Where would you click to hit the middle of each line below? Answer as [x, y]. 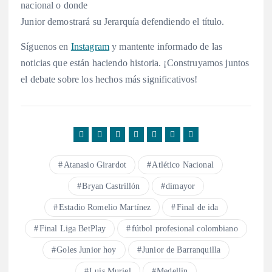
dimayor [181, 186]
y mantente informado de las [166, 46]
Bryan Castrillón [111, 186]
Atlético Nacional [183, 165]
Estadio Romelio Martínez [105, 207]
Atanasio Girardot [95, 165]
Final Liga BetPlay [73, 228]
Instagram [90, 46]
